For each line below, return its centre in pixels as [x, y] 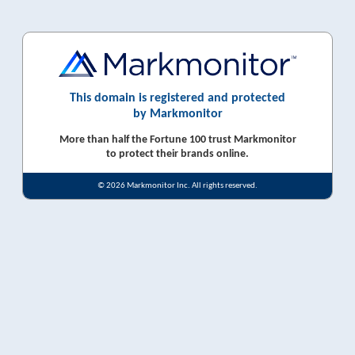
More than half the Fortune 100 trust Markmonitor [177, 139]
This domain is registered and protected [177, 98]
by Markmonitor [177, 114]
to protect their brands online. [177, 154]
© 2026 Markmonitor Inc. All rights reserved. [177, 185]
